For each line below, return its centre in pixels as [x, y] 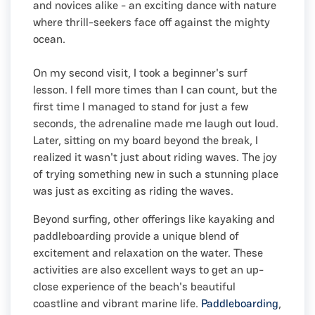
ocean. [49, 39]
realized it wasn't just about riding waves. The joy [155, 157]
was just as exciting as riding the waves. [133, 191]
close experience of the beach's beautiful [134, 286]
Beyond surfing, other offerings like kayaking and [154, 219]
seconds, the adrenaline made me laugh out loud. [156, 123]
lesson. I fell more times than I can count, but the [155, 89]
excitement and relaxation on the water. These [148, 252]
